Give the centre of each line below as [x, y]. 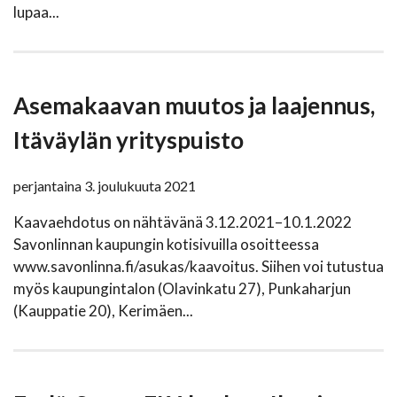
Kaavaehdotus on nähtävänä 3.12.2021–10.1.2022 [183, 222]
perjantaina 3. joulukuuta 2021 [105, 186]
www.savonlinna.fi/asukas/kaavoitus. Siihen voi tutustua [198, 267]
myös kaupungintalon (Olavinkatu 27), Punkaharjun [182, 289]
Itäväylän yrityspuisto [128, 140]
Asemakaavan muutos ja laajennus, [194, 106]
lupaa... [36, 12]
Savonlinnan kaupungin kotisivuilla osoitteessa [166, 245]
